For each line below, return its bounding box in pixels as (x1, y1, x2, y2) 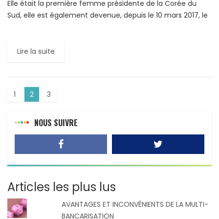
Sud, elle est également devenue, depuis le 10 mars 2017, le (7, 10, 208, 20)
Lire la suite (17, 46, 55, 56)
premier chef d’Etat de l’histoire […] (7, 22, 127, 32)
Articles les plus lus (7, 178, 116, 195)
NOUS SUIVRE (34, 116, 78, 129)
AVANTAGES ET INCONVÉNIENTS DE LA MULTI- (62, 199, 209, 209)
